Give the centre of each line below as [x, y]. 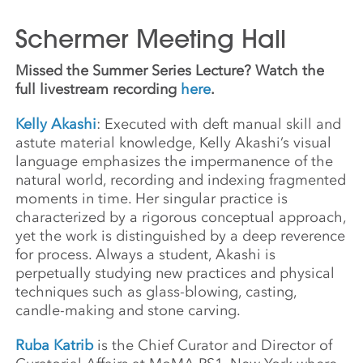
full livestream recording [98, 89]
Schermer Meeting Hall [151, 38]
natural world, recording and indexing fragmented [181, 179]
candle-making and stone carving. [128, 310]
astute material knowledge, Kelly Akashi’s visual [174, 142]
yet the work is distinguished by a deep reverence [181, 235]
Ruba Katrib [55, 345]
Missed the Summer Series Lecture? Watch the [170, 70]
